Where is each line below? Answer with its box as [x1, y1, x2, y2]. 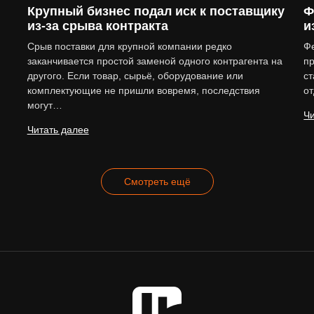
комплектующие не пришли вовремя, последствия [27, 85, 260, 97]
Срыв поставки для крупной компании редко [27, 41, 232, 53]
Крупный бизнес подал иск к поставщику [27, 4, 285, 19]
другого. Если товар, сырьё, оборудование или [27, 70, 243, 82]
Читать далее [27, 124, 89, 136]
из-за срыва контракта [27, 19, 168, 34]
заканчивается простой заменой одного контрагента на [27, 55, 282, 67]
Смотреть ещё [123, 175, 191, 187]
